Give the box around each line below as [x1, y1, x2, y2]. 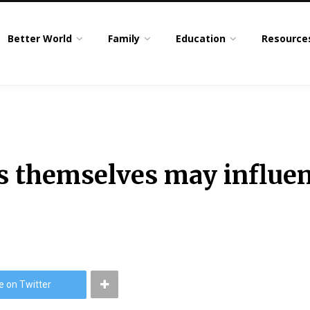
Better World [8, 32, 73, 45]
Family [108, 32, 140, 45]
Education [176, 32, 226, 45]
